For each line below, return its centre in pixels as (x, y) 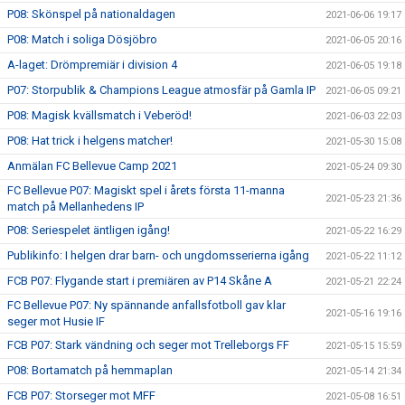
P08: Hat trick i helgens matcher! (90, 140)
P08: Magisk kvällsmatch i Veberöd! (99, 115)
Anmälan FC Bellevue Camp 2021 (92, 165)
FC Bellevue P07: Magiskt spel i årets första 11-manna (146, 190)
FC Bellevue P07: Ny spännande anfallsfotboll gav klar (146, 305)
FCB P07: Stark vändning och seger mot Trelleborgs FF (148, 344)
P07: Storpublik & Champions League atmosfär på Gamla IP (161, 89)
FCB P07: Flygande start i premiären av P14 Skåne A (140, 280)
